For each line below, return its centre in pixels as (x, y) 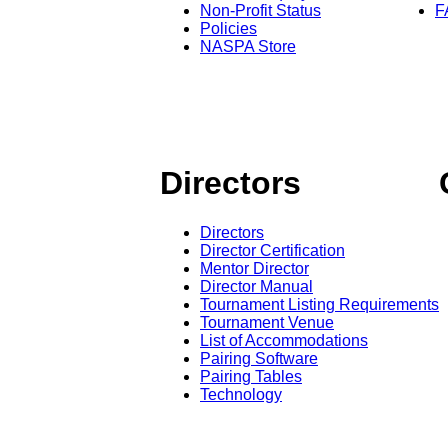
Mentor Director (254, 268)
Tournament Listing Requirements (319, 304)
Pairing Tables (251, 376)
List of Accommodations (284, 340)
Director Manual (256, 286)
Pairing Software (259, 358)
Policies (228, 28)
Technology (241, 394)
